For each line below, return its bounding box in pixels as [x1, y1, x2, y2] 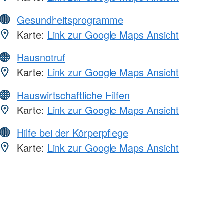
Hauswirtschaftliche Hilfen [17, 88, 130, 103]
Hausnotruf [17, 50, 65, 65]
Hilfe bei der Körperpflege [17, 125, 128, 140]
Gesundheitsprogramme [17, 12, 123, 27]
